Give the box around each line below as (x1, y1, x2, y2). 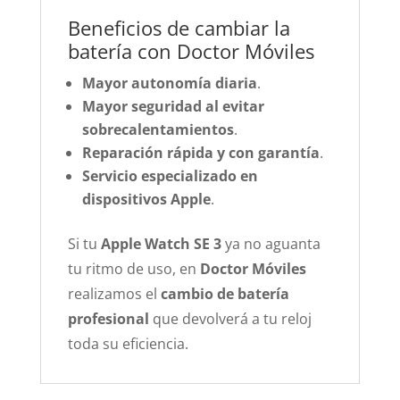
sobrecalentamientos (81, 120, 234, 139)
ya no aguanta (221, 234, 321, 254)
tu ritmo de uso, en (67, 259, 200, 279)
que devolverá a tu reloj (148, 309, 312, 329)
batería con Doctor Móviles (67, 37, 314, 64)
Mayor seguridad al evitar (81, 96, 264, 116)
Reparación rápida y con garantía (81, 143, 320, 162)
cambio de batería (160, 284, 289, 304)
